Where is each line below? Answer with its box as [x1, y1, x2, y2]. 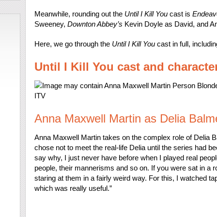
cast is [167, 10, 192, 18]
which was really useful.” [34, 184, 112, 192]
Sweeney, [34, 20, 67, 28]
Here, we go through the [34, 40, 112, 48]
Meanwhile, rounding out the [34, 10, 124, 18]
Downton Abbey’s [67, 20, 123, 28]
